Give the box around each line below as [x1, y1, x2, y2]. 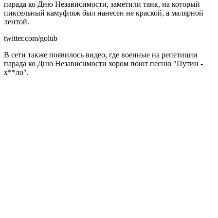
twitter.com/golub [4, 34, 57, 42]
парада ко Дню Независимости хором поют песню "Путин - [4, 59, 203, 68]
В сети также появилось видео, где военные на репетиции [4, 50, 198, 59]
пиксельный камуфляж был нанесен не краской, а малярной [4, 8, 203, 17]
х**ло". [4, 68, 29, 76]
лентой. [4, 17, 29, 26]
